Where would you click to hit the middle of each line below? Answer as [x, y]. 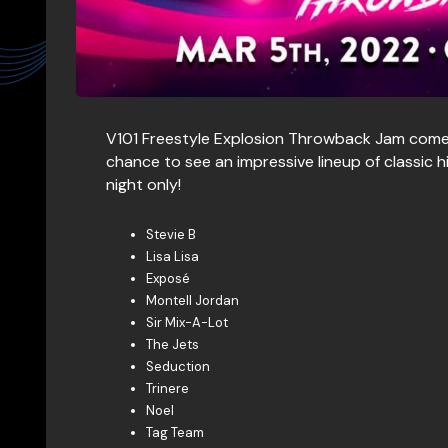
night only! [143, 185]
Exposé [169, 279]
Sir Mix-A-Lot [186, 323]
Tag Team [174, 433]
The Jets [172, 345]
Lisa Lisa [172, 257]
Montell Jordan [192, 301]
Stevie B [170, 235]
